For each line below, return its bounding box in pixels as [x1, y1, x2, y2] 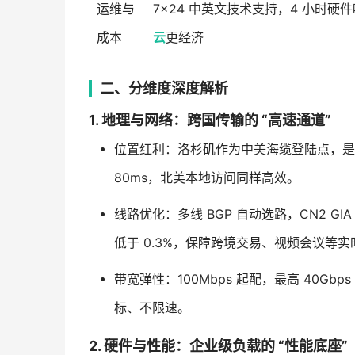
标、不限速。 [113, 300, 190, 316]
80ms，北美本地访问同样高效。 [113, 170, 300, 186]
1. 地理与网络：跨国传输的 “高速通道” [89, 112, 331, 129]
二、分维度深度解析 [100, 80, 228, 97]
